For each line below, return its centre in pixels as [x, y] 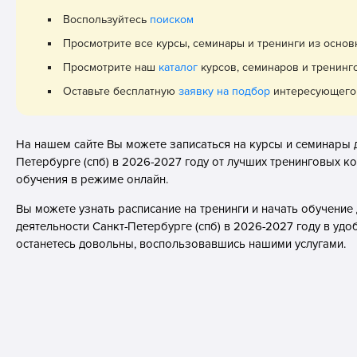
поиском [172, 20]
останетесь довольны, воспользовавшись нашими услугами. [181, 244]
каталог [178, 67]
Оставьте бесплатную [121, 91]
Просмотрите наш [111, 67]
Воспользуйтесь [107, 20]
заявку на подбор [225, 91]
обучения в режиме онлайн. [92, 179]
